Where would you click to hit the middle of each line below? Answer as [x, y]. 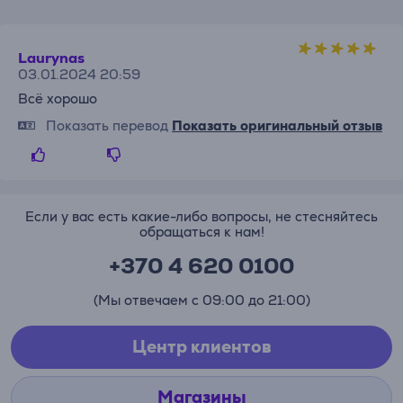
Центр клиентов [201, 347]
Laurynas [51, 58]
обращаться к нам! [201, 232]
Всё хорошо [58, 99]
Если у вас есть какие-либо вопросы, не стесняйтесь [201, 216]
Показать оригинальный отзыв [277, 125]
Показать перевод [107, 125]
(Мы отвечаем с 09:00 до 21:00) [201, 300]
